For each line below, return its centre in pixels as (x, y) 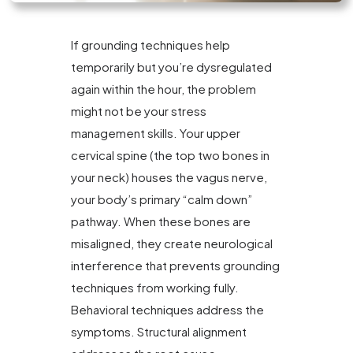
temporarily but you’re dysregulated (171, 66)
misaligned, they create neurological (172, 243)
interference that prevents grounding (175, 265)
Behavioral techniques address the (167, 309)
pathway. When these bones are (161, 221)
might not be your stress (139, 110)
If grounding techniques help (150, 44)
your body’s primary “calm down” (162, 199)
